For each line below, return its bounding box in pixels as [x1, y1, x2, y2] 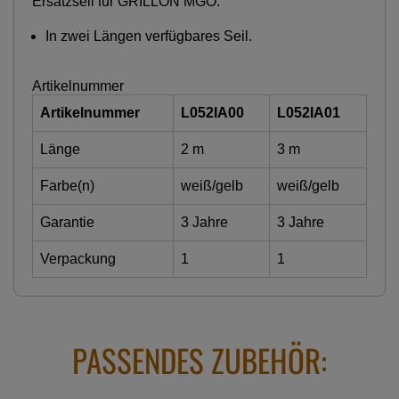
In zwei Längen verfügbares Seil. [45, 28, 252, 44]
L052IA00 [181, 104, 244, 120]
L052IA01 [277, 104, 340, 120]
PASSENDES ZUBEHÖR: [72, 336, 327, 383]
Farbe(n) [40, 177, 94, 193]
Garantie [40, 214, 94, 230]
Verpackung [40, 250, 116, 266]
